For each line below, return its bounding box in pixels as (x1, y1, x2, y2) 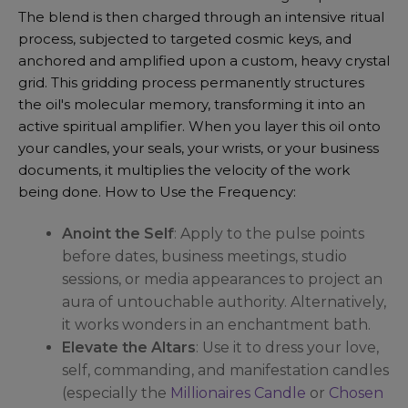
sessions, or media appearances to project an (62, 270, 382, 288)
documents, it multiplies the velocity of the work (18, 160, 350, 178)
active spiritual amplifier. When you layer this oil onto (18, 117, 381, 135)
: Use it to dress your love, (196, 338, 379, 356)
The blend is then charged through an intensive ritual (18, 7, 384, 25)
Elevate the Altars (62, 338, 196, 356)
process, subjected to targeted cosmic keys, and (18, 29, 352, 47)
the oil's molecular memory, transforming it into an (18, 95, 365, 113)
